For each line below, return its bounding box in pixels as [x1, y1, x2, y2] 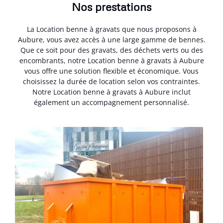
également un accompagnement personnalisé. [34, 97, 189, 107]
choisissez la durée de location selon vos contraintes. [23, 76, 200, 86]
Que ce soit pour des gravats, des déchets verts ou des [20, 45, 203, 55]
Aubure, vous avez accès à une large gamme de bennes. [17, 34, 206, 44]
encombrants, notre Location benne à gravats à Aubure [19, 55, 204, 65]
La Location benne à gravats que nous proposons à [26, 24, 197, 34]
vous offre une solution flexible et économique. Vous [24, 66, 199, 76]
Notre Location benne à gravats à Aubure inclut [32, 87, 191, 97]
